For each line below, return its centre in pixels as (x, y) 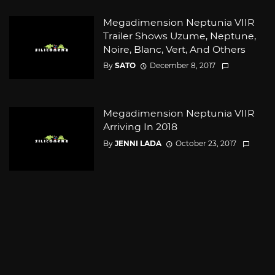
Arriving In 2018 (140, 127)
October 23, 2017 (206, 143)
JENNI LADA (138, 143)
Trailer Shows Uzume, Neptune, (179, 36)
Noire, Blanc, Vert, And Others (174, 49)
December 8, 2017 (182, 66)
